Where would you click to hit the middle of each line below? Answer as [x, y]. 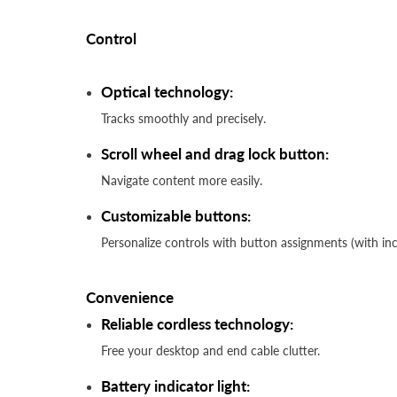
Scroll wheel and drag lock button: [215, 154]
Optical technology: [167, 92]
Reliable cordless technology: [197, 324]
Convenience [130, 298]
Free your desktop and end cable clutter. [210, 351]
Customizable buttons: [176, 216]
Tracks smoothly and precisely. [183, 119]
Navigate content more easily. [182, 181]
